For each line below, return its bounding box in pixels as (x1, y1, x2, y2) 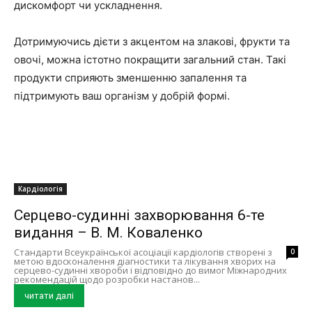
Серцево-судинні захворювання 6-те (14, 207, 265, 224)
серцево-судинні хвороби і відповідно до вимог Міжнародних (14, 264, 287, 277)
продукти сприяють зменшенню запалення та (14, 71, 247, 85)
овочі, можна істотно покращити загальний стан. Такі (14, 53, 286, 67)
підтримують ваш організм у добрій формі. (14, 89, 230, 103)
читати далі (24, 290, 74, 302)
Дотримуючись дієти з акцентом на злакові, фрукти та (14, 35, 290, 49)
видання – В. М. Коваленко (14, 224, 203, 242)
